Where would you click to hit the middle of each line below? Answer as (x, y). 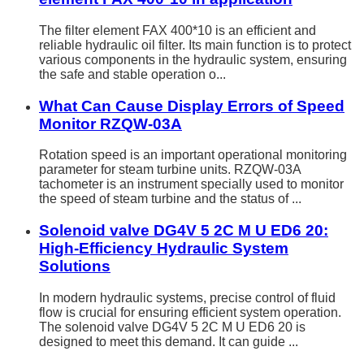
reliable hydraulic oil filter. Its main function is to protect (195, 45)
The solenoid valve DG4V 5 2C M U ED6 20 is (172, 327)
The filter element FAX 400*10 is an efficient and (178, 30)
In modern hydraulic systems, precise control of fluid (187, 297)
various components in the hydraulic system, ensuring (193, 59)
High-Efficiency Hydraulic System (164, 249)
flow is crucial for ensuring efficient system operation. (190, 312)
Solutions (75, 266)
